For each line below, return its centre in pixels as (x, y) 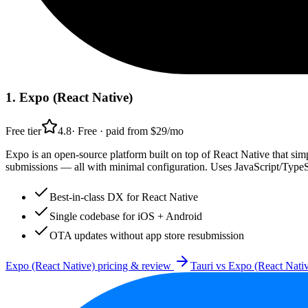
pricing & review (134, 265)
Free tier (23, 131)
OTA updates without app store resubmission (147, 235)
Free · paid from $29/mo (131, 131)
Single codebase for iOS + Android (126, 216)
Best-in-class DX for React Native (124, 197)
